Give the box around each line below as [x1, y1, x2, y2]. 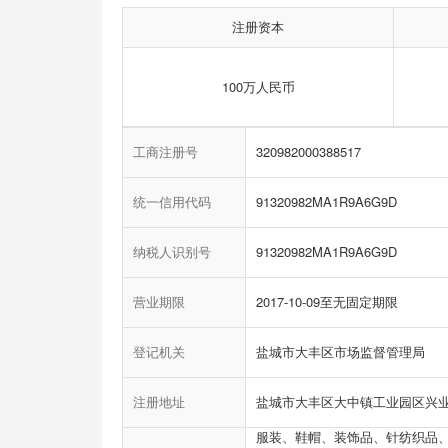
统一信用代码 [133, 192, 211, 212]
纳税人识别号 [133, 242, 211, 262]
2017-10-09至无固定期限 [256, 292, 398, 312]
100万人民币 [221, 77, 295, 97]
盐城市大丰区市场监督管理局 [256, 342, 425, 362]
